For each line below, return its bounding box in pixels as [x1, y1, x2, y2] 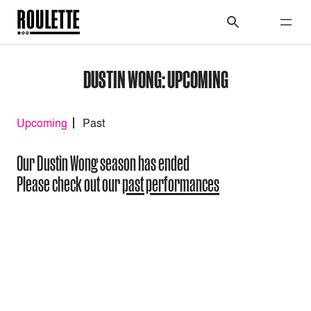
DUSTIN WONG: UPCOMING [83, 66, 228, 92]
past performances [122, 173, 219, 196]
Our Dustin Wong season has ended [17, 152, 190, 175]
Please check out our [17, 173, 122, 196]
